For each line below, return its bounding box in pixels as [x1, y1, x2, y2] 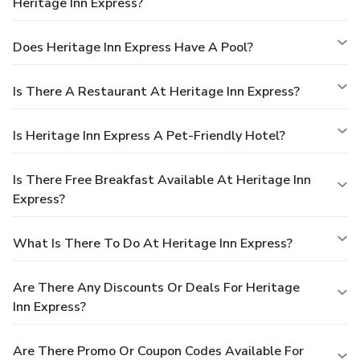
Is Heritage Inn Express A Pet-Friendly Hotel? [13, 126, 285, 145]
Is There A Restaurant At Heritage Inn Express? [13, 82, 300, 100]
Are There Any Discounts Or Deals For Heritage [13, 278, 300, 297]
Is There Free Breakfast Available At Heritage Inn [13, 170, 311, 189]
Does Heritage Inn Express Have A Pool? [13, 38, 253, 56]
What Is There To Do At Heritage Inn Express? [13, 234, 292, 252]
